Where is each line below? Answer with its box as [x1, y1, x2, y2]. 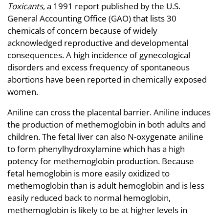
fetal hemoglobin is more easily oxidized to [7, 167, 170, 179]
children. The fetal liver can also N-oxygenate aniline [7, 131, 203, 142]
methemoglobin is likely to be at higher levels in [7, 204, 187, 216]
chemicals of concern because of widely [7, 24, 157, 36]
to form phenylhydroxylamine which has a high [7, 143, 185, 154]
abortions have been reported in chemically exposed [7, 73, 207, 85]
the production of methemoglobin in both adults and [7, 118, 206, 130]
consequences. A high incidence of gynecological [7, 49, 190, 61]
